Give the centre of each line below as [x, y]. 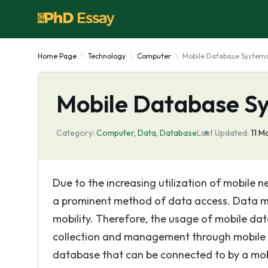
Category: [75, 133]
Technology [107, 56]
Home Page [57, 56]
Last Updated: [223, 133]
